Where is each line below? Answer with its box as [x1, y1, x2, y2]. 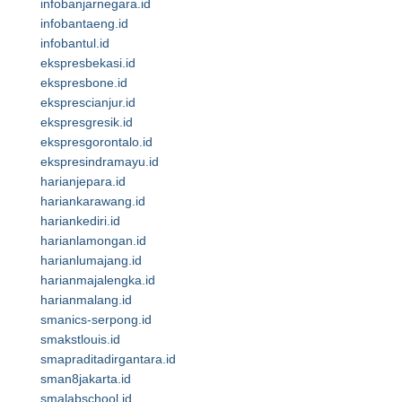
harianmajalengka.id [40, 273, 155, 287]
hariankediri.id [40, 214, 120, 228]
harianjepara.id [40, 174, 126, 188]
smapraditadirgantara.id [40, 352, 176, 366]
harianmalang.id [40, 293, 132, 307]
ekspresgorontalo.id [40, 135, 153, 149]
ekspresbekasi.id [40, 56, 135, 70]
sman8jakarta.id [40, 371, 131, 386]
